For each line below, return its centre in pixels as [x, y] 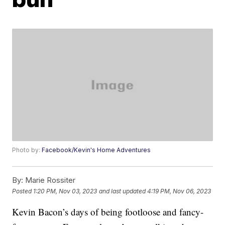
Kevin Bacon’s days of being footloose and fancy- [108, 212]
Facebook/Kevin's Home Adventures [96, 150]
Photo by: [27, 150]
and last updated [123, 191]
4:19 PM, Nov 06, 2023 [179, 191]
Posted [23, 191]
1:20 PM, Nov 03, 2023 [65, 191]
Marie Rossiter [49, 180]
